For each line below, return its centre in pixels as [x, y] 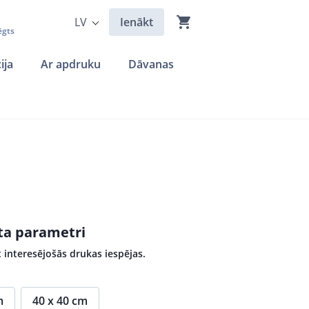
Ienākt [137, 22]
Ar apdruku [71, 64]
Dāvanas [151, 64]
